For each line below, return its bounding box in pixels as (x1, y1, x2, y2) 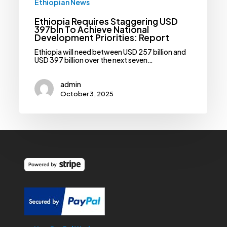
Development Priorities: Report (34, 32, 170, 44)
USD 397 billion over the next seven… (34, 55, 154, 65)
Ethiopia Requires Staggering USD (34, 16, 178, 27)
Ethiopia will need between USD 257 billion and (34, 47, 186, 57)
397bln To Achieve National (34, 24, 149, 35)
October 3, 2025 (60, 90, 114, 98)
